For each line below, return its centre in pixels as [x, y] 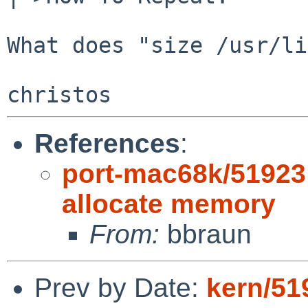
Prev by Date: [120, 287]
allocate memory [169, 203]
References [107, 143]
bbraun [206, 234]
